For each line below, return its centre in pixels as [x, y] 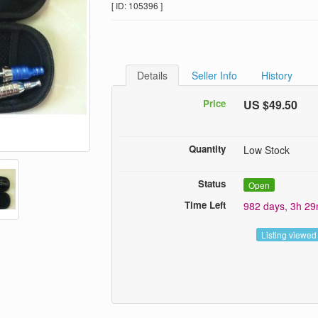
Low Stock [266, 150]
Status [212, 184]
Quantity [207, 149]
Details [152, 76]
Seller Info [214, 76]
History [276, 76]
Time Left [205, 205]
